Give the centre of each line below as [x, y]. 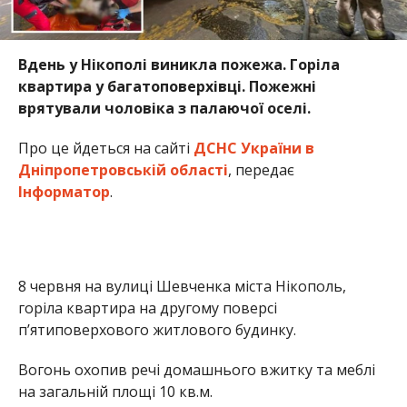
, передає [261, 169]
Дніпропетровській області [123, 169]
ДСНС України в [253, 148]
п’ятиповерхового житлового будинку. [157, 329]
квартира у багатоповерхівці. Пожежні [167, 86]
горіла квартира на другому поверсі [147, 308]
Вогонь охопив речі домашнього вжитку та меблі [196, 369]
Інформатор [64, 191]
